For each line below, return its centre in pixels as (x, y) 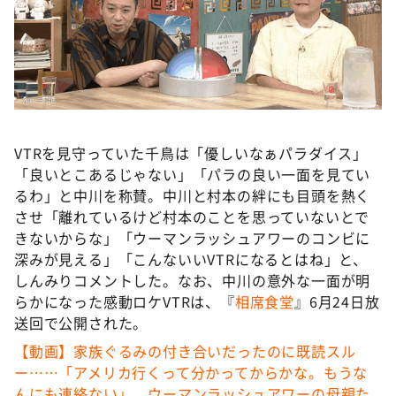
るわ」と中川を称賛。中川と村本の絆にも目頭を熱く (193, 195)
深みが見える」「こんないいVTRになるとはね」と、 (191, 259)
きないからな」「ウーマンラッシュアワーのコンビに (193, 238)
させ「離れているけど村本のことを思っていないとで (192, 217)
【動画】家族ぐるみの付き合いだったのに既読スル (185, 351)
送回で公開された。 (81, 323)
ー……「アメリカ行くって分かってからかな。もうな (191, 372)
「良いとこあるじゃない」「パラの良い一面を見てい (193, 174)
